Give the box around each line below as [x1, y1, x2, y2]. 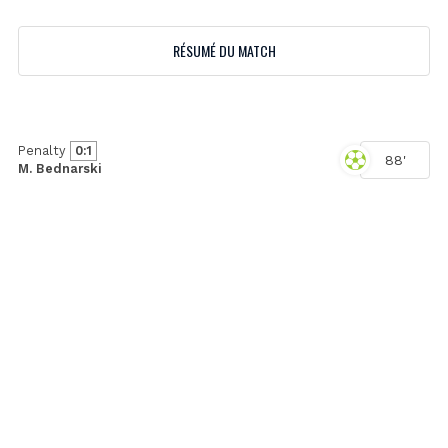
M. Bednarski [18, 160, 101, 176]
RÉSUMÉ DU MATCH [172, 39, 276, 61]
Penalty [18, 142, 70, 158]
